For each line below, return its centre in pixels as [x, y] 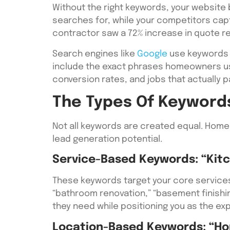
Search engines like [95, 54]
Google [152, 54]
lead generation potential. [107, 139]
